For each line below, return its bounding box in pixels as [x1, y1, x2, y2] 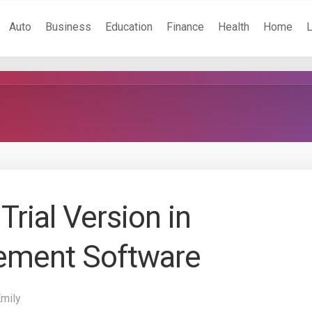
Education [105, 20, 153, 33]
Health [218, 20, 249, 33]
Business [45, 20, 91, 33]
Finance [166, 20, 204, 33]
